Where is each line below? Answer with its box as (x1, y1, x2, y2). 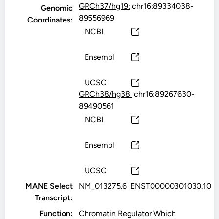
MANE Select (25, 181, 73, 191)
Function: (39, 209, 73, 218)
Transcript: (35, 193, 73, 202)
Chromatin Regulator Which (79, 209, 176, 218)
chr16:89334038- (130, 1, 194, 11)
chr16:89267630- (132, 89, 195, 99)
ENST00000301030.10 (131, 181, 212, 191)
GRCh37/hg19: (79, 1, 131, 11)
